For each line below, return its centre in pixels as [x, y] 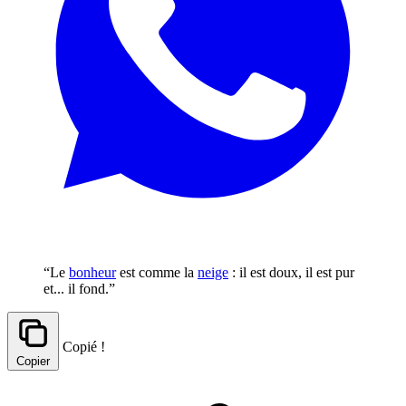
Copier [33, 361]
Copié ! [84, 346]
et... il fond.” [79, 288]
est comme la [157, 272]
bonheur [92, 272]
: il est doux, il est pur [291, 272]
